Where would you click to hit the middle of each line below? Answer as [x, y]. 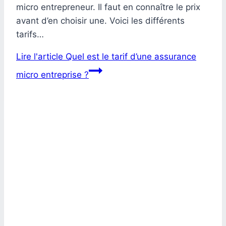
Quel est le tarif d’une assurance [130, 57]
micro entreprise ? [52, 75]
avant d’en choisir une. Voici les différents [100, 21]
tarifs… [30, 35]
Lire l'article [40, 57]
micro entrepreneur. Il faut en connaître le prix [108, 7]
